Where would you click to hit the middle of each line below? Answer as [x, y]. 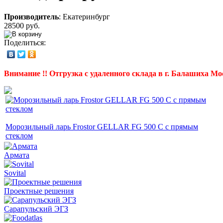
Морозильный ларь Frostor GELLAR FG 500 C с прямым [102, 126]
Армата [17, 155]
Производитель [31, 16]
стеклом [19, 135]
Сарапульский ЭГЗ [36, 209]
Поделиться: [25, 42]
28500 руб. [22, 25]
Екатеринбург [86, 16]
